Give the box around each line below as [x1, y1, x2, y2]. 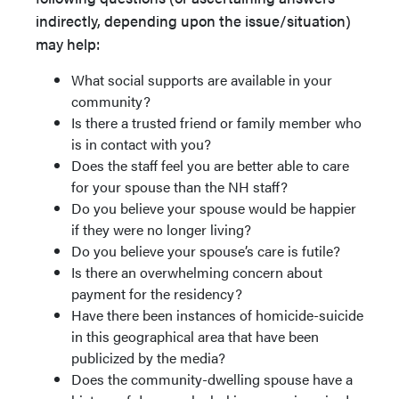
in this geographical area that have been [71, 326, 319, 346]
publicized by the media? [71, 347, 229, 368]
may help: [36, 33, 103, 54]
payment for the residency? [71, 283, 246, 304]
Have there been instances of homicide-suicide [71, 305, 363, 325]
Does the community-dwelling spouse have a [71, 369, 353, 389]
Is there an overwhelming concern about [71, 262, 322, 282]
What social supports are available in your [71, 69, 332, 90]
